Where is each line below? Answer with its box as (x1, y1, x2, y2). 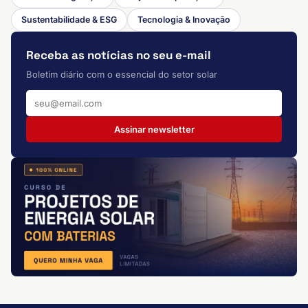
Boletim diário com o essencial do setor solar (26, 69, 217, 80)
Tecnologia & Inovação (137, 14, 230, 25)
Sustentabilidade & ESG (21, 14, 117, 25)
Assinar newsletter (113, 124, 195, 135)
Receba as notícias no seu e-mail (26, 47, 211, 63)
